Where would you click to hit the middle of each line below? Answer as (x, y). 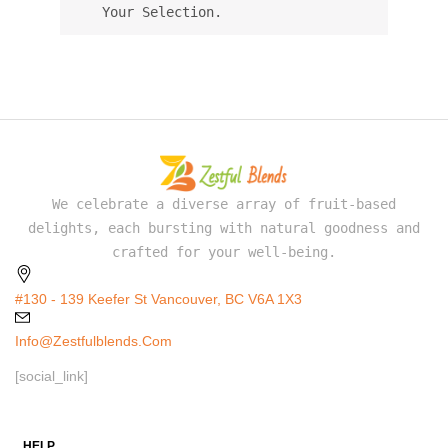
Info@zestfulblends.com (93, 340)
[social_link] (51, 375)
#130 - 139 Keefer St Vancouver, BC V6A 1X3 (158, 298)
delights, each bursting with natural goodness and (224, 227)
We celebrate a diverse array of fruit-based (224, 203)
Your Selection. (161, 12)
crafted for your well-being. (224, 251)
